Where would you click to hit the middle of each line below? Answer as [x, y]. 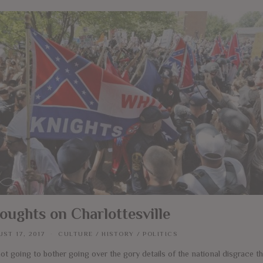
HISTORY [118, 233]
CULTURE [76, 233]
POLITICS [160, 233]
